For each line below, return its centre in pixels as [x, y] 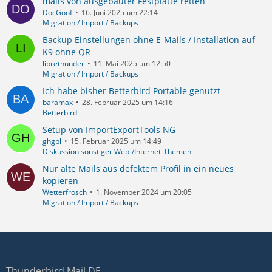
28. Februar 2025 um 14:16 [127, 102]
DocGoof [57, 12]
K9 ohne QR [66, 52]
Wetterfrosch [65, 192]
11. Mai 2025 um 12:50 [132, 63]
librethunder [63, 63]
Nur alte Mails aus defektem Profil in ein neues [138, 168]
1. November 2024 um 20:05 [144, 192]
